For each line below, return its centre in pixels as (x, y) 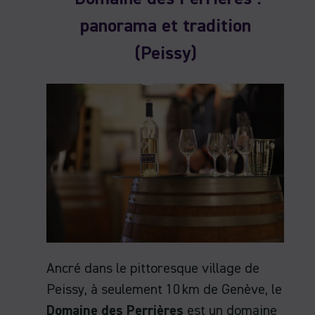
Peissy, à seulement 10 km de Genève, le (164, 289)
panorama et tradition (165, 27)
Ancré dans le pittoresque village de (153, 268)
